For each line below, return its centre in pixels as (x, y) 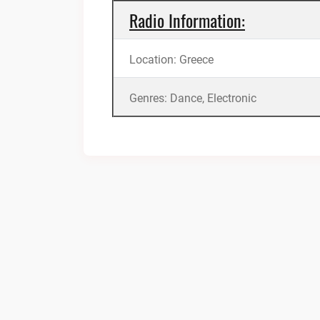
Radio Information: (187, 20)
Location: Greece (171, 60)
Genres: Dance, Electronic (193, 98)
